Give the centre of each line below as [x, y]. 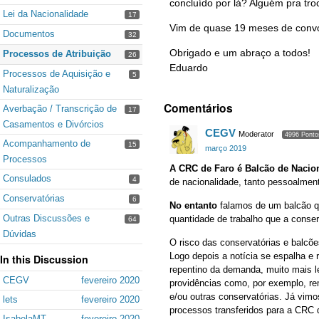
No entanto [193, 206]
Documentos [29, 34]
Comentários [198, 108]
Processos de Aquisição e [57, 74]
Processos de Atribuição [57, 54]
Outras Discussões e [46, 218]
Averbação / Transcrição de [60, 109]
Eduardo [189, 68]
